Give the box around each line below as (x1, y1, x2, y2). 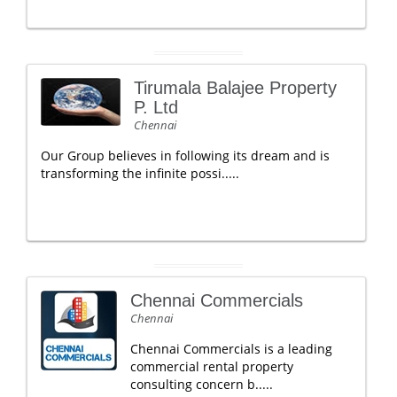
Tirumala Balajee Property (134, 78, 337, 97)
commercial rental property (130, 358, 293, 375)
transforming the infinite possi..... (41, 165, 239, 182)
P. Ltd (134, 97, 178, 117)
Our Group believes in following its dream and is (41, 147, 330, 164)
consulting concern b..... (130, 376, 273, 393)
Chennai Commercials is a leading (130, 340, 332, 357)
